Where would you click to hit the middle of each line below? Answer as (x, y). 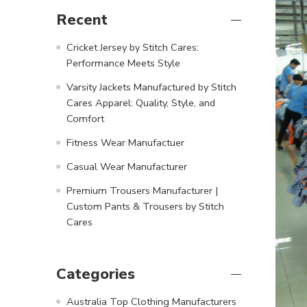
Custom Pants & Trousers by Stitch (145, 206)
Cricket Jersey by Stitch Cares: (133, 47)
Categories (96, 274)
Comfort (85, 118)
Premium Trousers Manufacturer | (142, 190)
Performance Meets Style (123, 63)
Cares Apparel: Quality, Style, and (141, 102)
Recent (82, 20)
